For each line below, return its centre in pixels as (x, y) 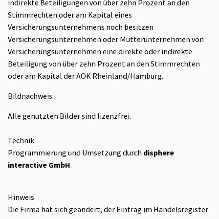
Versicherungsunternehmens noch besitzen (81, 27)
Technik (21, 140)
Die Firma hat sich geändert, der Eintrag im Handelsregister (108, 209)
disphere (159, 153)
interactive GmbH (39, 165)
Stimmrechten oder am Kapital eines (70, 15)
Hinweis (21, 197)
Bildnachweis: (31, 96)
